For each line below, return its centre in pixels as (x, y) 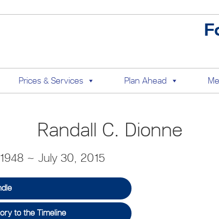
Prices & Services (51, 81)
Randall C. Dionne (109, 130)
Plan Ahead (145, 81)
